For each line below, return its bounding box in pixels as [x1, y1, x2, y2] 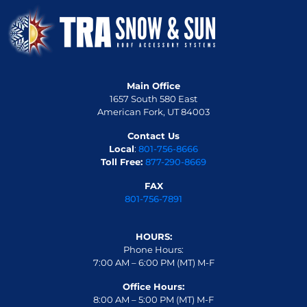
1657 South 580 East [110, 93, 197, 104]
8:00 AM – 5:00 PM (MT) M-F [93, 293, 214, 305]
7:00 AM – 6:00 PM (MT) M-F [93, 256, 214, 268]
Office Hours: [123, 280, 184, 292]
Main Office [127, 79, 180, 91]
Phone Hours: [123, 243, 184, 255]
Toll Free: [101, 156, 145, 167]
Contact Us [127, 130, 180, 141]
